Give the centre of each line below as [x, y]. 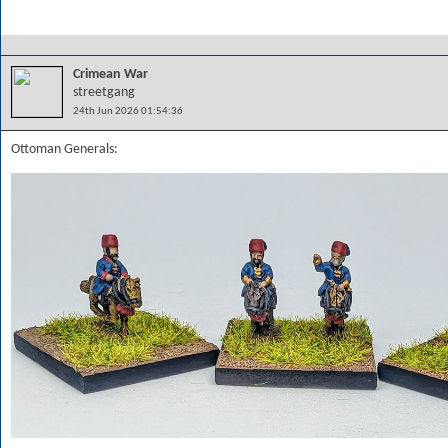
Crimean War [110, 74]
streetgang [104, 92]
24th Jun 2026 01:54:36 [128, 111]
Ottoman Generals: [64, 149]
